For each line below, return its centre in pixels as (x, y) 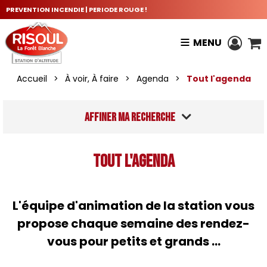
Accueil (32, 78)
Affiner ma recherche (130, 117)
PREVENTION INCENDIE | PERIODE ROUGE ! (77, 10)
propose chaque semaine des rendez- (133, 223)
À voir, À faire (91, 78)
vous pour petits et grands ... (133, 241)
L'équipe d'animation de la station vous (133, 205)
